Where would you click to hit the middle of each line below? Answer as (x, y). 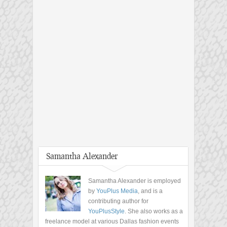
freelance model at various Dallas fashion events (112, 222)
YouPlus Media (117, 191)
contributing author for (118, 201)
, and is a (150, 191)
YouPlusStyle (106, 212)
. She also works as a (154, 212)
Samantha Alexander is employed (135, 181)
